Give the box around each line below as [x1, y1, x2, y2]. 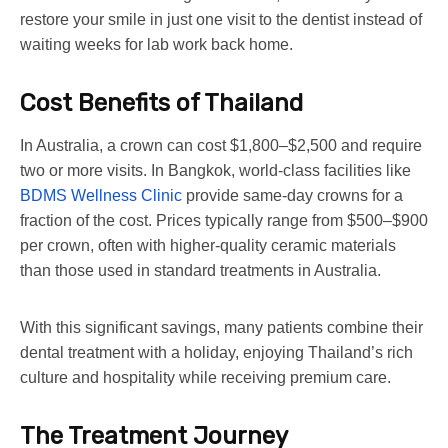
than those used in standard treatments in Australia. [20, 261, 381, 279]
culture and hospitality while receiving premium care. [20, 368, 391, 386]
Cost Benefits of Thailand [20, 88, 303, 117]
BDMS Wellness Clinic [20, 186, 182, 204]
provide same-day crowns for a [182, 186, 403, 204]
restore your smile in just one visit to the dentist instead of [20, 10, 422, 28]
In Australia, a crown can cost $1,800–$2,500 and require [20, 136, 422, 154]
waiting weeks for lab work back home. [20, 35, 293, 53]
